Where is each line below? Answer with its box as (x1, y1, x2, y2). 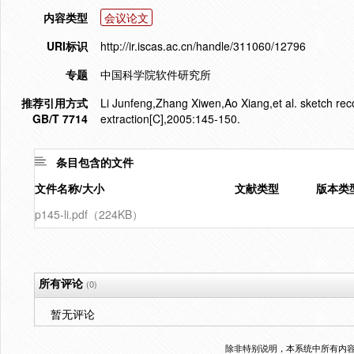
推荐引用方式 (21, 95, 88, 111)
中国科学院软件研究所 (100, 66, 211, 82)
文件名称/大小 (35, 180, 104, 196)
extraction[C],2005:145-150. (100, 111, 240, 126)
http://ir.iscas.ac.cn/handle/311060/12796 (100, 38, 306, 54)
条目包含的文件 (56, 154, 134, 170)
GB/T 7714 (32, 111, 88, 126)
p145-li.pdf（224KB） (35, 206, 143, 222)
